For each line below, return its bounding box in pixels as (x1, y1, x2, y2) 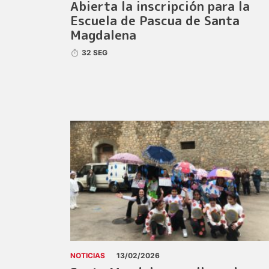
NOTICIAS (70, 251, 105, 261)
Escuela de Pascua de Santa (70, 12, 240, 30)
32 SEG (82, 48, 108, 58)
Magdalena (70, 26, 136, 44)
